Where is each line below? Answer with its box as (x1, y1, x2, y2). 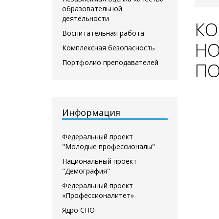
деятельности (62, 13, 109, 23)
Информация (62, 106, 120, 118)
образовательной (62, 3, 122, 13)
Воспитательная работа (62, 28, 144, 38)
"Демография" (62, 166, 110, 175)
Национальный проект (62, 156, 137, 166)
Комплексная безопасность (62, 43, 155, 52)
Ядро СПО (62, 205, 95, 215)
